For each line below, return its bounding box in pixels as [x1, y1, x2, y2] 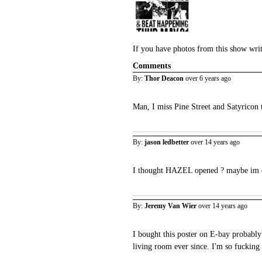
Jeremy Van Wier [144, 202, 196, 209]
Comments [133, 60, 171, 70]
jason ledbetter [144, 138, 189, 146]
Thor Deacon [144, 74, 184, 82]
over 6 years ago [185, 74, 231, 82]
